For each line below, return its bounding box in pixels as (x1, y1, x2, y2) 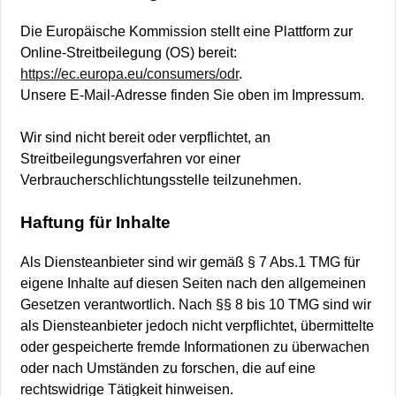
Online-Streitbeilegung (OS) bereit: (20, 43, 238, 60)
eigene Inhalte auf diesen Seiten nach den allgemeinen (20, 275, 367, 292)
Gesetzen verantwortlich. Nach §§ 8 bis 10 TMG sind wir (20, 296, 372, 313)
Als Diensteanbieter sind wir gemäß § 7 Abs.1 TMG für (20, 254, 361, 270)
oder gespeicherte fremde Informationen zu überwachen (20, 339, 370, 355)
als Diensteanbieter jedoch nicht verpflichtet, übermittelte (20, 317, 375, 334)
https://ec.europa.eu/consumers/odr (20, 65, 240, 81)
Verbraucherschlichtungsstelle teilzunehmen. (20, 171, 302, 187)
